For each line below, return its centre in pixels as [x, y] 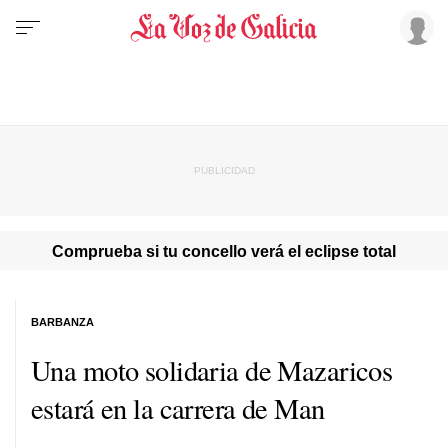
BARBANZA [62, 321]
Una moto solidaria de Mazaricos [212, 369]
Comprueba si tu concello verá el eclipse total [224, 250]
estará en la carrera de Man [178, 407]
